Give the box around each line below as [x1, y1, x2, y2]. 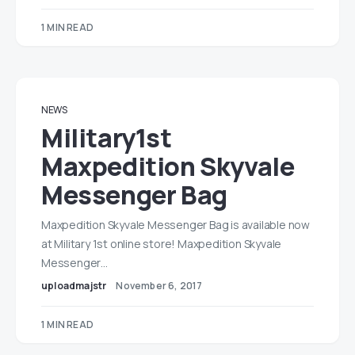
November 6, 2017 [116, 279, 203, 292]
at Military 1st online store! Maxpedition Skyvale [41, 236, 282, 251]
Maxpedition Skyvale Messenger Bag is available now [41, 217, 310, 232]
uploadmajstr [41, 279, 107, 292]
